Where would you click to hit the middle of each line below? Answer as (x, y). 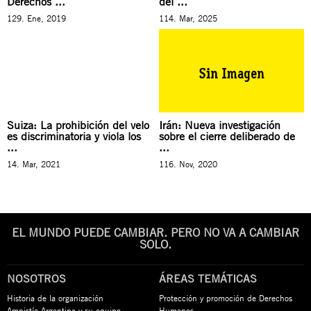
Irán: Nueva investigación (220, 125)
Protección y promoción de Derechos (226, 298)
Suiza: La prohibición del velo (78, 125)
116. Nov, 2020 (188, 164)
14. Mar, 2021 (34, 164)
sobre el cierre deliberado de (227, 136)
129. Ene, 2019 (36, 18)
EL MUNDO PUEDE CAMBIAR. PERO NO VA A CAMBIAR (155, 233)
